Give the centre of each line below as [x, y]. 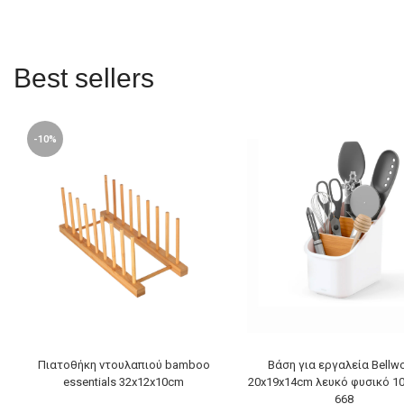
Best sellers [84, 78]
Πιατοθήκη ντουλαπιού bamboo [124, 365]
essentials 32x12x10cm [124, 382]
